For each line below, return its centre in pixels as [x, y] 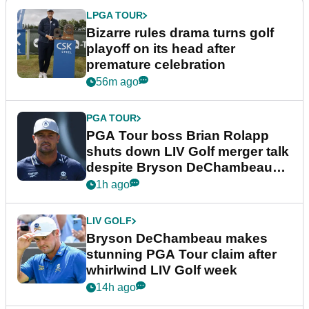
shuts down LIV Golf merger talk [188, 152]
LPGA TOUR [114, 16]
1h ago [113, 185]
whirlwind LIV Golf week [162, 270]
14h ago [116, 288]
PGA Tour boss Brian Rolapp [178, 136]
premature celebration [156, 65]
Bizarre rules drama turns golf [180, 33]
